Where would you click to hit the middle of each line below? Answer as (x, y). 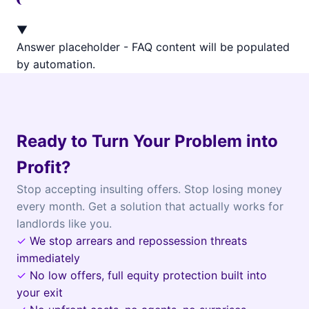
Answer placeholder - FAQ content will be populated (153, 47)
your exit (40, 292)
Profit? (44, 167)
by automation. (56, 64)
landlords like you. (64, 223)
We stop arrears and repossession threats (138, 241)
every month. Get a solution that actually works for (150, 206)
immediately (48, 258)
